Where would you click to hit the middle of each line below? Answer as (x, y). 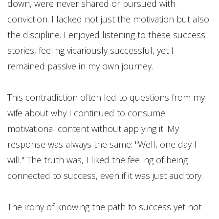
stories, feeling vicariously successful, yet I (90, 51)
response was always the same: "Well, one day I (102, 144)
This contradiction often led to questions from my (106, 98)
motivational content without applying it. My (93, 129)
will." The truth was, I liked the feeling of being (98, 160)
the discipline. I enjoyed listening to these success (106, 35)
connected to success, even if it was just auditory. (105, 176)
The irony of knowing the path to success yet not (104, 207)
